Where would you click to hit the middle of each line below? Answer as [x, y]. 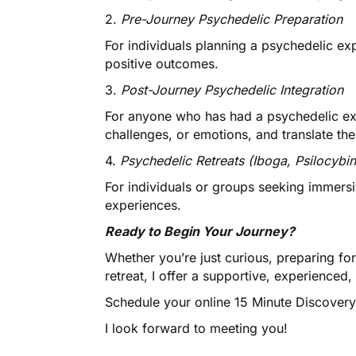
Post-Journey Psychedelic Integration [232, 90]
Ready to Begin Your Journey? [200, 232]
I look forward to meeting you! [197, 329]
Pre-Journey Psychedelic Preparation [232, 19]
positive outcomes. [162, 64]
